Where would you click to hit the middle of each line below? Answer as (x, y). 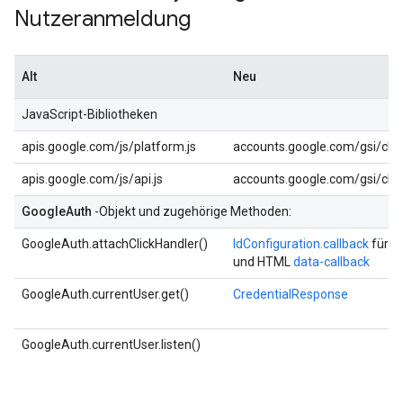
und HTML (263, 262)
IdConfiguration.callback (301, 244)
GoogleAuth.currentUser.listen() (111, 345)
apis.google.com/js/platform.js (109, 147)
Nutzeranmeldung (103, 19)
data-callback (331, 262)
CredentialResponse (291, 294)
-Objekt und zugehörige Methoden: (193, 211)
